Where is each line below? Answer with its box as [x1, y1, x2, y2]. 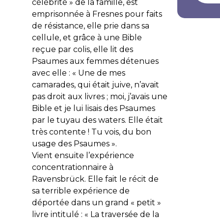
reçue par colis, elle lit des [31, 44, 133, 54]
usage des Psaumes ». [31, 138, 117, 148]
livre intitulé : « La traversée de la [31, 209, 159, 219]
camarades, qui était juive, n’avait [31, 80, 159, 89]
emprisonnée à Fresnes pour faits [31, 9, 162, 19]
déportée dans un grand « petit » [31, 197, 161, 207]
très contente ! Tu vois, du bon [31, 127, 151, 137]
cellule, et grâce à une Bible [31, 32, 142, 42]
